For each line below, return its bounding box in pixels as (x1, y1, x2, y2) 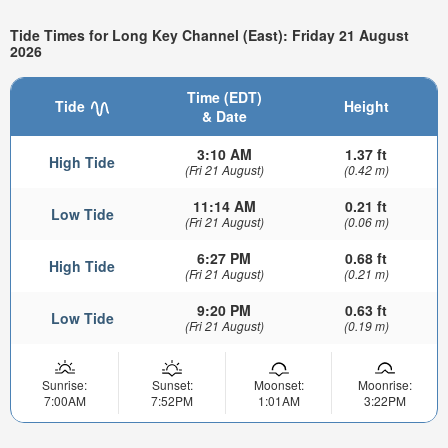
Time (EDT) (186, 87, 262, 108)
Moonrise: (357, 376, 412, 394)
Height (343, 96, 389, 117)
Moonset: (253, 376, 304, 394)
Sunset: (151, 376, 193, 394)
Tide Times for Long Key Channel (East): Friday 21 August (10, 24, 409, 45)
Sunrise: (42, 376, 87, 394)
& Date (201, 106, 247, 127)
